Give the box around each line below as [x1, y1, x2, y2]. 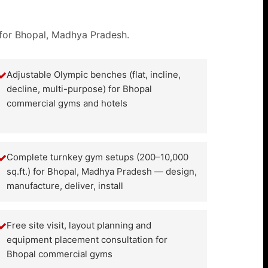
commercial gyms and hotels [7, 98, 128, 109]
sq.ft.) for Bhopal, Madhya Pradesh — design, [7, 166, 197, 177]
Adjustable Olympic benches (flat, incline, [7, 69, 181, 80]
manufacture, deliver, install [7, 180, 124, 191]
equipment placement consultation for [7, 234, 168, 245]
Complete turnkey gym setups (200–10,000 [7, 151, 189, 163]
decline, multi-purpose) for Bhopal [7, 83, 153, 95]
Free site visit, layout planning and [7, 220, 152, 231]
